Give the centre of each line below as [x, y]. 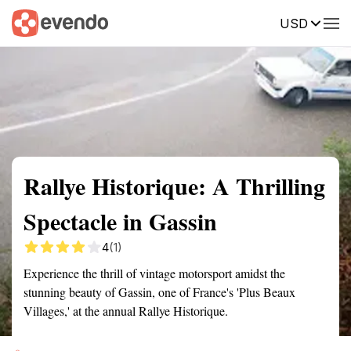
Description [249, 22]
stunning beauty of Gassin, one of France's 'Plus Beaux [159, 292]
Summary [35, 22]
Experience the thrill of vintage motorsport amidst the [154, 273]
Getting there [162, 22]
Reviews [324, 22]
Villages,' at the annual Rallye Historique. [126, 311]
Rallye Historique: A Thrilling [174, 186]
